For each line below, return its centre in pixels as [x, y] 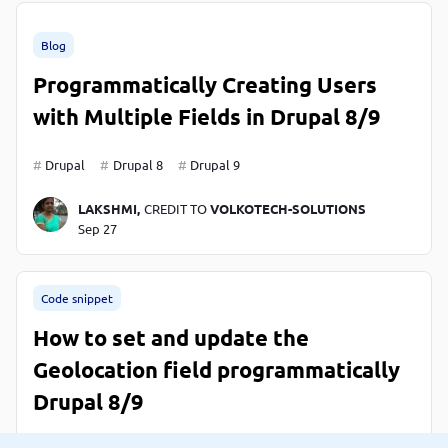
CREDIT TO [176, 208]
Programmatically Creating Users [205, 84]
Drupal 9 [214, 164]
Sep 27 [97, 228]
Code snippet [77, 297]
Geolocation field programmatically [216, 369]
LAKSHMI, [108, 208]
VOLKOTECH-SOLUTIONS [287, 208]
